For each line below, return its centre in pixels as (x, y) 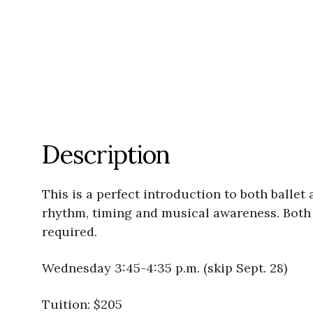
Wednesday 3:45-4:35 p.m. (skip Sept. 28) (165, 268)
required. (70, 232)
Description (106, 155)
